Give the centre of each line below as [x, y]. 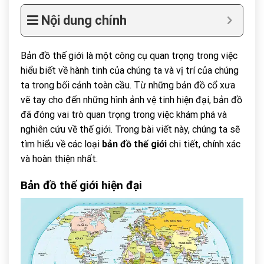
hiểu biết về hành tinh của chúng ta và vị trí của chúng [130, 70]
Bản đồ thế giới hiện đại [81, 185]
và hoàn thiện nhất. [59, 159]
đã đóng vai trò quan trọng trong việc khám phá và [124, 114]
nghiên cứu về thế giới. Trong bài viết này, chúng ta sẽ [130, 129]
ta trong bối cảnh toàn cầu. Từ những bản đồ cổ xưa [128, 85]
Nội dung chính [84, 20]
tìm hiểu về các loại [61, 144]
